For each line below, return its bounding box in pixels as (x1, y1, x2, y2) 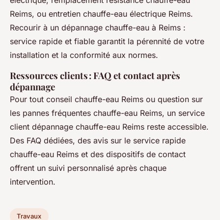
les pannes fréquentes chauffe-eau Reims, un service (10, 108, 205, 118)
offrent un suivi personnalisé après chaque (10, 163, 166, 173)
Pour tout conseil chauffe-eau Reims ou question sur (10, 94, 203, 105)
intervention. (10, 177, 55, 187)
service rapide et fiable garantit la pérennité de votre (10, 36, 204, 47)
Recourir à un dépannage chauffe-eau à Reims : (10, 23, 186, 33)
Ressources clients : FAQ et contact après (10, 69, 180, 82)
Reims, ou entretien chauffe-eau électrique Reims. (10, 9, 193, 19)
